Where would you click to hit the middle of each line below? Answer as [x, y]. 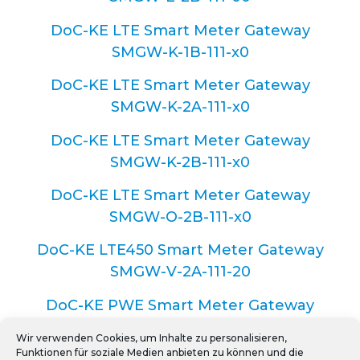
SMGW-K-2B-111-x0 [180, 162]
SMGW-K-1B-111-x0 [180, 52]
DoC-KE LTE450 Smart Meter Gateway [180, 250]
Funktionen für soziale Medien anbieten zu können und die [160, 352]
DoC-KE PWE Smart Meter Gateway [180, 305]
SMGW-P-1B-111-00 [180, 327]
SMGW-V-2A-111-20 [180, 272]
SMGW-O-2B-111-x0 [180, 217]
